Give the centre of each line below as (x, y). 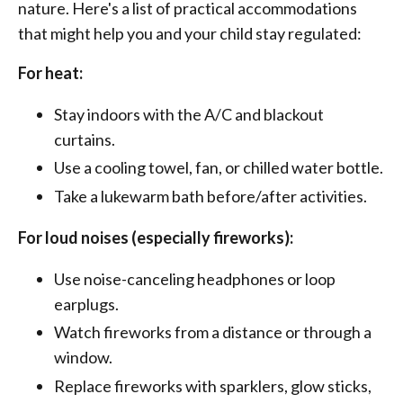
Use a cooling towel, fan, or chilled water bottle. (219, 168)
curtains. (85, 139)
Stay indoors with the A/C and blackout (189, 114)
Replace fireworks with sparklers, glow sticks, (213, 386)
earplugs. (86, 304)
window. (83, 358)
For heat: (50, 72)
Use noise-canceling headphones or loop (195, 278)
